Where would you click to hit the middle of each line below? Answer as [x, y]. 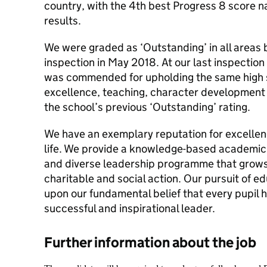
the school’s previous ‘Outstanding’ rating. [147, 107]
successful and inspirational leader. [130, 208]
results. [63, 21]
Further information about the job [150, 242]
